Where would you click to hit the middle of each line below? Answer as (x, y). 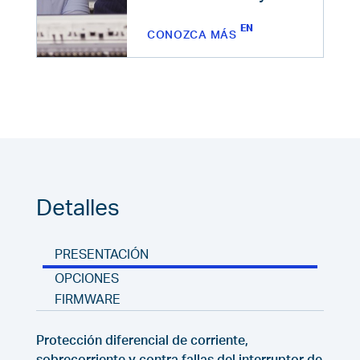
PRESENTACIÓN (101, 255)
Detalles (78, 209)
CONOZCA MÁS (192, 35)
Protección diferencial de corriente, (142, 341)
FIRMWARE (87, 300)
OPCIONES (86, 279)
